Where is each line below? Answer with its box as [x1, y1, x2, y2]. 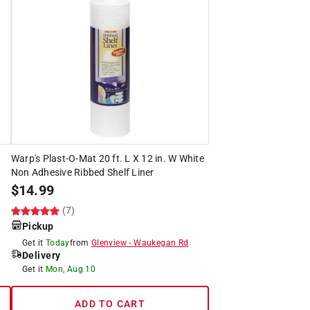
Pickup [21, 220, 54, 232]
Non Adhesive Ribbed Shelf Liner [10, 166, 154, 178]
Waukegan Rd [134, 237, 189, 248]
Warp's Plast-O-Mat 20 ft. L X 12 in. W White [10, 152, 204, 164]
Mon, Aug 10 [45, 264, 96, 274]
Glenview [91, 237, 127, 248]
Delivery [21, 249, 61, 261]
